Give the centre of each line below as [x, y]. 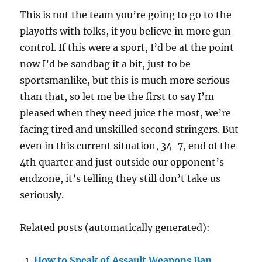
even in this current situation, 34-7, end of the [128, 146]
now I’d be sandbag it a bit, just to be [106, 64]
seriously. [42, 195]
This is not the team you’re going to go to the [126, 15]
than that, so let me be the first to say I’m [117, 97]
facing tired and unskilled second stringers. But [130, 130]
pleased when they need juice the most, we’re [126, 113]
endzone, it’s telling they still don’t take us [120, 179]
